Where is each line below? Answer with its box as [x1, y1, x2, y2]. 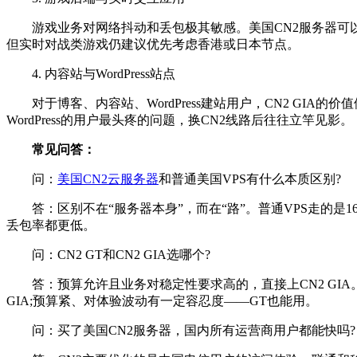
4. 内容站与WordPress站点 [6, 67, 175, 80]
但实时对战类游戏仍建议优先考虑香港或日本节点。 [6, 37, 300, 51]
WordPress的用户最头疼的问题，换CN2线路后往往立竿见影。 [6, 113, 353, 127]
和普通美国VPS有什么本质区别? [159, 172, 341, 186]
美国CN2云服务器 [57, 172, 159, 186]
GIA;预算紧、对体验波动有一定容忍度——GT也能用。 [6, 294, 318, 308]
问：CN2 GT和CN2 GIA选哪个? [6, 248, 210, 261]
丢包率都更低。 [6, 218, 96, 232]
